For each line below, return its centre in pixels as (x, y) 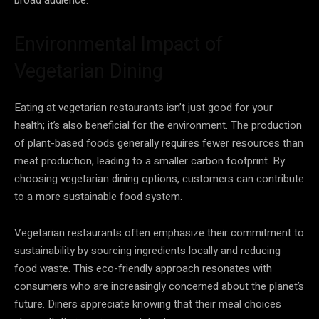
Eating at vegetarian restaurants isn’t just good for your (143, 107)
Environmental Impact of (119, 44)
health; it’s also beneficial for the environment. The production (158, 125)
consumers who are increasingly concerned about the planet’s (159, 286)
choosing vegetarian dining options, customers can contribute (159, 178)
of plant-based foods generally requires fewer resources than (159, 143)
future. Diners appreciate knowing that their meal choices (148, 304)
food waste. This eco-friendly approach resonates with (143, 268)
